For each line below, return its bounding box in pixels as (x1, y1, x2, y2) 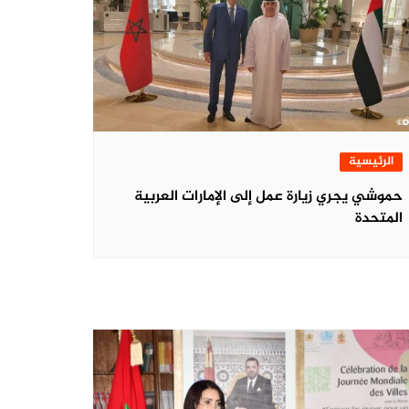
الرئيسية (349, 151, 393, 172)
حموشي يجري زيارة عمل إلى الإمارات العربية (134, 184, 403, 209)
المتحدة (355, 205, 403, 231)
